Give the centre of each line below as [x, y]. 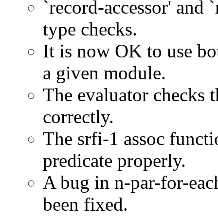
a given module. [104, 73]
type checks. [90, 29]
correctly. [78, 116]
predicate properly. [114, 160]
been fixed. [85, 204]
